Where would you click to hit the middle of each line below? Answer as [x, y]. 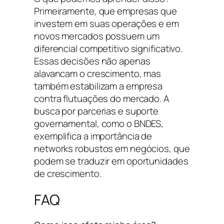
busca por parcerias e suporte [96, 111]
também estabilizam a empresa [98, 86]
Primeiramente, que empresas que [105, 11]
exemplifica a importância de [93, 136]
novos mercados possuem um [97, 36]
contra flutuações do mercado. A [102, 99]
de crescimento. [68, 174]
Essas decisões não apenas [92, 61]
